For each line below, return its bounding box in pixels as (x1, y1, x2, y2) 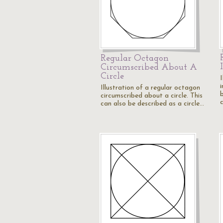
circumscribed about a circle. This (101, 92, 203, 100)
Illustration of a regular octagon (101, 84, 200, 92)
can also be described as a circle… (101, 100, 204, 108)
